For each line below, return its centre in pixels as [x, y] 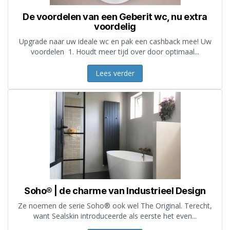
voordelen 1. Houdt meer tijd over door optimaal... [115, 52]
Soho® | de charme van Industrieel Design [115, 191]
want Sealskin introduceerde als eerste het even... [115, 216]
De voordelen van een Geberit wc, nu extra [115, 17]
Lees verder [115, 73]
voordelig [115, 27]
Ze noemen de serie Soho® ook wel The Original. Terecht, [115, 206]
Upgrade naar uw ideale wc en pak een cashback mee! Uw [115, 42]
